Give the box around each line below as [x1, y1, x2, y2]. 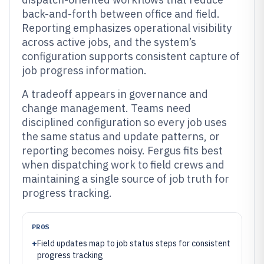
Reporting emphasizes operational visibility [22, 21, 232, 35]
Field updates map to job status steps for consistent [37, 238, 230, 249]
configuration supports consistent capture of [22, 49, 240, 63]
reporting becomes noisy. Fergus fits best [22, 144, 223, 157]
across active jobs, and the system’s [22, 35, 196, 49]
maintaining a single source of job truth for [22, 172, 229, 186]
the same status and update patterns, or [22, 130, 220, 143]
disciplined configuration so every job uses [22, 115, 227, 129]
